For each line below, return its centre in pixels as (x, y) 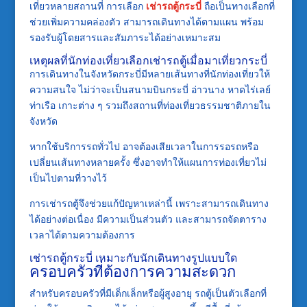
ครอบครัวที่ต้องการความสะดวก (132, 270)
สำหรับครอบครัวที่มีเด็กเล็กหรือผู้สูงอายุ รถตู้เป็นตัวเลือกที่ (148, 293)
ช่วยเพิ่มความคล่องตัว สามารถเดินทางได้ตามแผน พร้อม (146, 21)
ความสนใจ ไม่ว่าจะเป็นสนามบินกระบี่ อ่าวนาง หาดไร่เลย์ (150, 89)
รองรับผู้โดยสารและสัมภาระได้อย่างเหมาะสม (125, 37)
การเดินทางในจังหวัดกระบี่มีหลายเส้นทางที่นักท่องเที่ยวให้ (149, 73)
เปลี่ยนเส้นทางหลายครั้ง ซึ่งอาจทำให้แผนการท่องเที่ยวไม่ (148, 162)
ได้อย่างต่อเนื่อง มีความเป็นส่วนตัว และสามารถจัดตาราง (148, 219)
